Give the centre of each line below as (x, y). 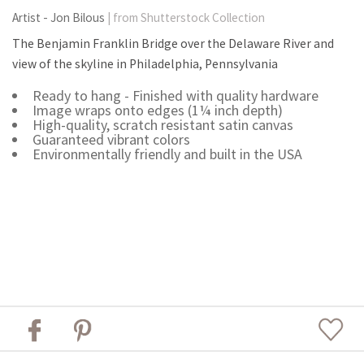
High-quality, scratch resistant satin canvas (162, 125)
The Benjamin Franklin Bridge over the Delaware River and (173, 44)
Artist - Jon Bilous (60, 18)
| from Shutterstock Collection (186, 18)
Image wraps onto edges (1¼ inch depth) (157, 110)
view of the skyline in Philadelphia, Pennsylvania (145, 64)
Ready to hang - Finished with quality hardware (175, 96)
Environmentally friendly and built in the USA (167, 154)
